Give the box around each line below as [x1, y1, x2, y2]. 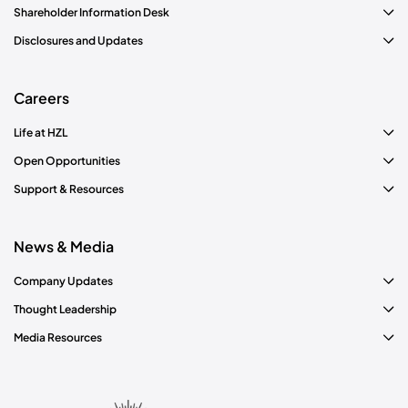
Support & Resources [14, 181, 124, 196]
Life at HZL [14, 125, 67, 139]
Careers [14, 87, 69, 107]
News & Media [14, 236, 114, 256]
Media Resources [14, 330, 102, 344]
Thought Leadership [14, 301, 117, 316]
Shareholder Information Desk [14, 5, 169, 19]
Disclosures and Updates [14, 33, 143, 47]
